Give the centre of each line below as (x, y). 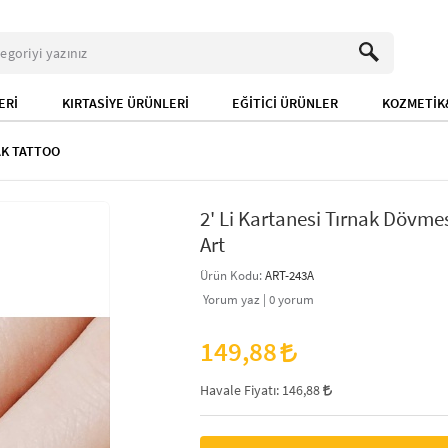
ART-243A (289, 275)
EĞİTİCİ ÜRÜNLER (285, 103)
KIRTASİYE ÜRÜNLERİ (125, 103)
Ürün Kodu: (232, 275)
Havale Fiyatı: (241, 390)
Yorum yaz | (234, 299)
